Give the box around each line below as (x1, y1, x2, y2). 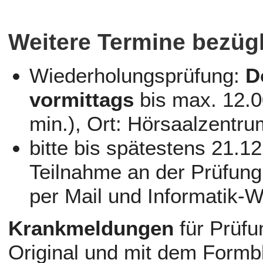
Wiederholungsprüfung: (29, 64, 246, 87)
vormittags (29, 88, 134, 112)
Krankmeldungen (8, 217, 174, 240)
